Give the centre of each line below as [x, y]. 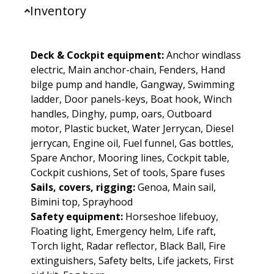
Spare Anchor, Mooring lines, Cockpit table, [130, 157]
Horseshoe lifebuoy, [171, 216]
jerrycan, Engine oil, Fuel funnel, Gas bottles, [132, 143]
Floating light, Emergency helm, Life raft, [123, 231]
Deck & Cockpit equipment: [97, 55]
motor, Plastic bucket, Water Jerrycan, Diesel [132, 128]
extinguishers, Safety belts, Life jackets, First [132, 260]
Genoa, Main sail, [176, 187]
